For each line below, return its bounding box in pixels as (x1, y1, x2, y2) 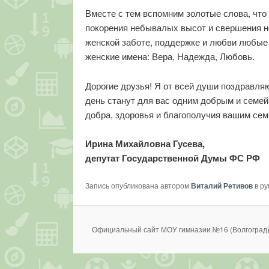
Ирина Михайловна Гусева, (85, 137, 205, 151)
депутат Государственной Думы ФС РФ (85, 151, 260, 165)
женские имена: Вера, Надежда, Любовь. (85, 50, 255, 63)
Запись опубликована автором (85, 180, 191, 190)
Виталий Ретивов (191, 180, 253, 191)
